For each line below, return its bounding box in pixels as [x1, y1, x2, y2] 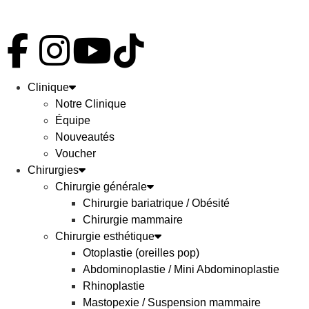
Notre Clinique [55, 98, 126, 110]
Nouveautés [55, 131, 114, 143]
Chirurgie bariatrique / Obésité [83, 197, 230, 209]
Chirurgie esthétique [55, 230, 154, 242]
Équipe [55, 114, 90, 126]
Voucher [55, 148, 96, 159]
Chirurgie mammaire [83, 214, 183, 226]
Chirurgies [28, 164, 79, 176]
